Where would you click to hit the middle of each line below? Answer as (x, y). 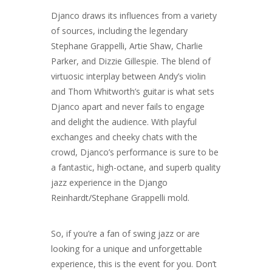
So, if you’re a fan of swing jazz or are (125, 233)
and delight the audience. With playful (124, 122)
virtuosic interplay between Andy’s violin (128, 76)
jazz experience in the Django (109, 182)
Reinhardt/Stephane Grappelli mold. (120, 198)
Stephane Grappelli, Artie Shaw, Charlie (127, 46)
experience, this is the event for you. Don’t (134, 264)
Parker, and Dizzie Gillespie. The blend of (131, 61)
